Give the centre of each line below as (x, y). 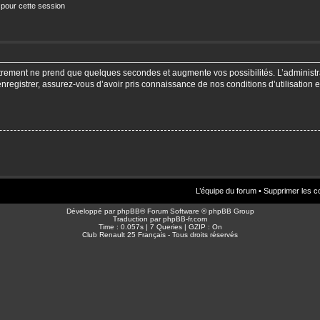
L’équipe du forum (226, 190)
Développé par (91, 211)
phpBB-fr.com (185, 219)
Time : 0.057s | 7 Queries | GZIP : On (160, 226)
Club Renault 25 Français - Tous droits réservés (160, 234)
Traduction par (138, 219)
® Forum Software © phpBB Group (197, 211)
